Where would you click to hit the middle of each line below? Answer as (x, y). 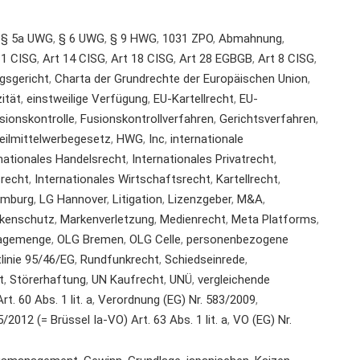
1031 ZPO (188, 38)
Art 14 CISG (74, 58)
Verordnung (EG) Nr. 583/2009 (177, 299)
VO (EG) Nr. (262, 319)
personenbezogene (237, 239)
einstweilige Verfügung (87, 98)
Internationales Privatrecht (203, 159)
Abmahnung (250, 38)
